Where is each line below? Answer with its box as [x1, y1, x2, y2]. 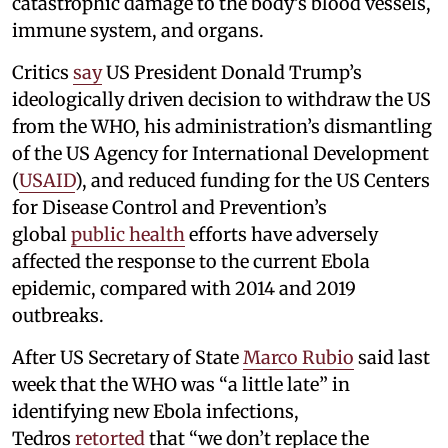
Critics [12, 60, 73, 84]
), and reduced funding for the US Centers [75, 168, 430, 192]
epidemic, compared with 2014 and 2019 [12, 276, 356, 300]
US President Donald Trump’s [102, 60, 362, 84]
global [12, 222, 71, 246]
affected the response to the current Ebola [12, 249, 370, 273]
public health [71, 222, 185, 246]
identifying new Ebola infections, [12, 399, 299, 423]
